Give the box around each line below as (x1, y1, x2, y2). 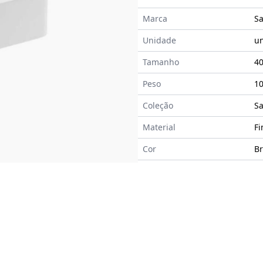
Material (142, 122, 176, 133)
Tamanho (142, 56, 179, 68)
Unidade (142, 35, 176, 46)
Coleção (142, 100, 173, 112)
